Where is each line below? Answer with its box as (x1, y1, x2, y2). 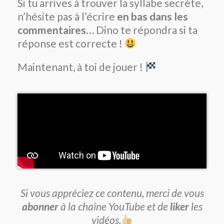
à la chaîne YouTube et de (58, 199, 170, 212)
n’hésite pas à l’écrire (17, 9, 117, 22)
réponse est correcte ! (17, 36, 124, 49)
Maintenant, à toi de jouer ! (17, 60, 145, 73)
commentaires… (17, 23, 94, 36)
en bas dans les (117, 9, 188, 22)
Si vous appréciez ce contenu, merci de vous (20, 186, 204, 199)
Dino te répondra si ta (94, 23, 197, 36)
